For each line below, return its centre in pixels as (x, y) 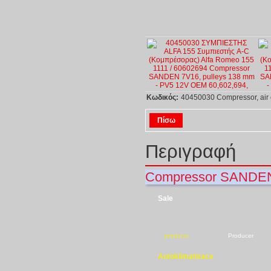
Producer (241, 236)
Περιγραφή (191, 151)
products (177, 236)
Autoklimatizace (186, 256)
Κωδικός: (162, 97)
